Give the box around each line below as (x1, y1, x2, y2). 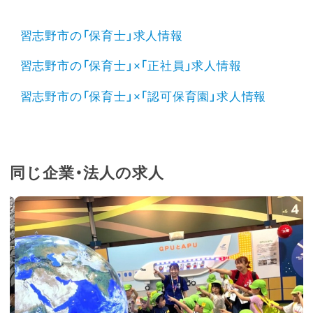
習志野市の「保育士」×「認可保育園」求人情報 (20, 89, 267, 103)
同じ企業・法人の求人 (10, 164, 164, 182)
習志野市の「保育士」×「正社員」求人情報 (20, 59, 242, 73)
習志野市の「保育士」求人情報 (20, 29, 183, 43)
